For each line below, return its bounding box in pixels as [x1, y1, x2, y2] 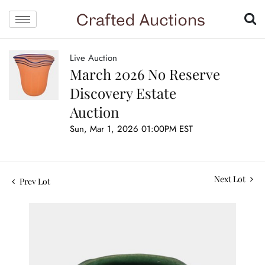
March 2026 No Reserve [70, 64, 220, 84]
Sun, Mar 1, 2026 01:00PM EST [70, 122, 193, 136]
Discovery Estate [70, 83, 176, 103]
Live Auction [70, 51, 117, 65]
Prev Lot [18, 176, 50, 188]
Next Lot [214, 173, 247, 185]
